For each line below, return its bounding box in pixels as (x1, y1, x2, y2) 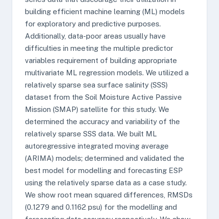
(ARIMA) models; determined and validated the (25, 154, 184, 162)
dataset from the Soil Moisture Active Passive (25, 93, 182, 101)
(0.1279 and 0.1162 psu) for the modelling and (25, 203, 177, 211)
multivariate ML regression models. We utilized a (25, 68, 189, 77)
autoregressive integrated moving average (25, 142, 169, 150)
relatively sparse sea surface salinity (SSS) (25, 81, 168, 89)
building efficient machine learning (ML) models (25, 7, 185, 16)
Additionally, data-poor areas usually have (25, 32, 166, 40)
